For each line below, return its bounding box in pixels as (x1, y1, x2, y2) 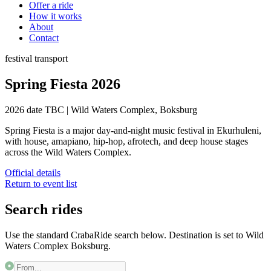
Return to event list (5, 178, 77, 189)
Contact (29, 33, 59, 44)
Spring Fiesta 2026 (5, 76, 120, 93)
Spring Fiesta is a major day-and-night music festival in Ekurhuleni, (5, 125, 261, 136)
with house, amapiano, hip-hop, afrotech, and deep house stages (5, 136, 248, 147)
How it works (29, 11, 82, 22)
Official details (5, 168, 60, 178)
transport (32, 53, 68, 64)
